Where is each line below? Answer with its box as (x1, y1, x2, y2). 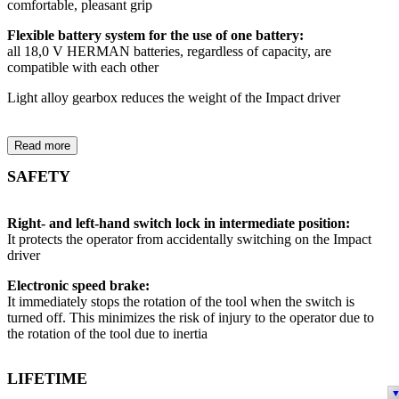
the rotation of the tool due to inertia (7, 326, 208, 342)
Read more (14, 138, 70, 152)
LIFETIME (7, 370, 87, 388)
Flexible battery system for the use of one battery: (7, 27, 304, 43)
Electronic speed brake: (7, 278, 150, 294)
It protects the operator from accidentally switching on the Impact (7, 232, 371, 248)
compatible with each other (7, 59, 159, 75)
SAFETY (7, 167, 70, 186)
